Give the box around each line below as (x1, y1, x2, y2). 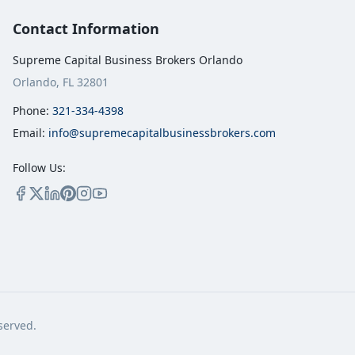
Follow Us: (13, 160, 66, 175)
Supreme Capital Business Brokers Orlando (13, 52, 242, 67)
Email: (13, 125, 45, 140)
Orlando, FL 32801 (13, 74, 109, 90)
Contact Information (13, 19, 159, 38)
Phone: (13, 103, 49, 118)
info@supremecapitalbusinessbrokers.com (48, 125, 276, 140)
